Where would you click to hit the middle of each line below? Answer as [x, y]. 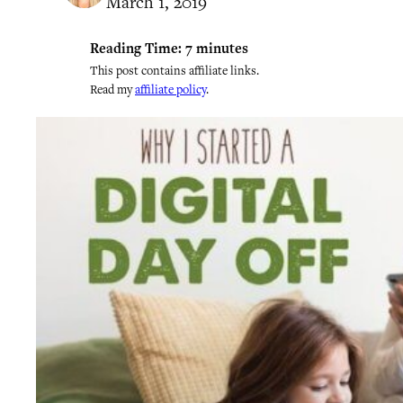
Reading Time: [136, 49]
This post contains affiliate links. [175, 71]
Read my [112, 90]
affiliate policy [170, 90]
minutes [222, 49]
